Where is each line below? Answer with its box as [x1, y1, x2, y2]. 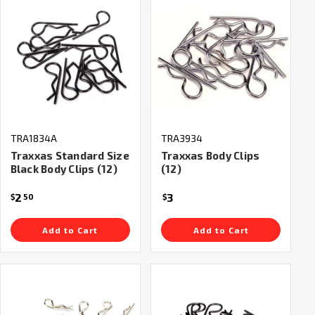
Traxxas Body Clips [160, 149, 260, 162]
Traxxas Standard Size [10, 149, 129, 162]
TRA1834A [10, 132, 57, 145]
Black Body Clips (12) [10, 162, 117, 176]
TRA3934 [160, 132, 202, 145]
